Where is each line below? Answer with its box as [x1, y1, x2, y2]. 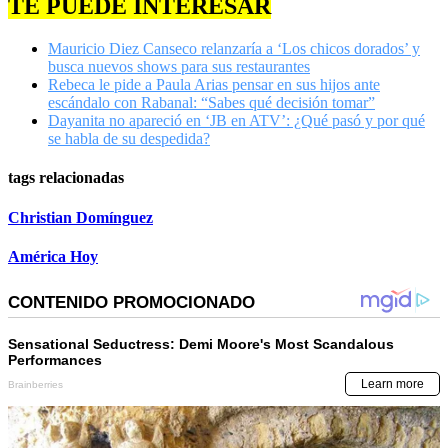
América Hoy [8, 247, 98, 265]
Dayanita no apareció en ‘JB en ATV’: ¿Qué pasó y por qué [48, 112, 425, 130]
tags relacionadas [8, 169, 124, 187]
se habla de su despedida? [48, 130, 210, 148]
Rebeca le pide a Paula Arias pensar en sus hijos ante [48, 76, 380, 94]
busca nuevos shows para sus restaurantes [48, 58, 310, 76]
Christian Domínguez [8, 208, 153, 226]
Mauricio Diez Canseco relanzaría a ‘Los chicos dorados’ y [48, 40, 420, 58]
